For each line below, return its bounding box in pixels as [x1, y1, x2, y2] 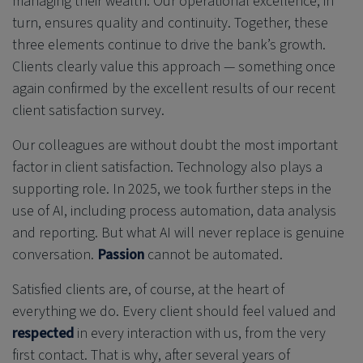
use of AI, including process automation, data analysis [12, 200, 336, 221]
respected [12, 322, 74, 344]
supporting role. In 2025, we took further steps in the [12, 178, 331, 199]
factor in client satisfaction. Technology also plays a [12, 156, 322, 177]
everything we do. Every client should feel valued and [12, 301, 336, 322]
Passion [97, 244, 144, 265]
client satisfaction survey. [12, 100, 164, 121]
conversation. [12, 244, 97, 265]
